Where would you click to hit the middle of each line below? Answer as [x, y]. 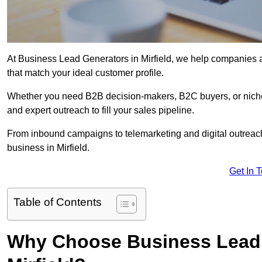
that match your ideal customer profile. [85, 73]
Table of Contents [58, 202]
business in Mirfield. [48, 148]
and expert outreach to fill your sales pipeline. [101, 111]
